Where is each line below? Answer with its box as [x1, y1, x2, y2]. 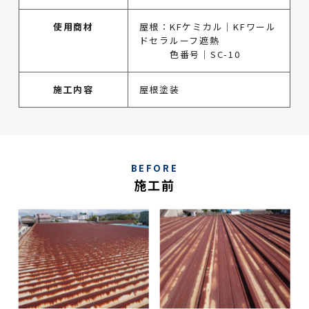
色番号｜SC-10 [139, 48, 241, 61]
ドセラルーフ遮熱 [139, 34, 220, 48]
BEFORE [130, 161, 179, 175]
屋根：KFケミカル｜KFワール [139, 20, 277, 34]
